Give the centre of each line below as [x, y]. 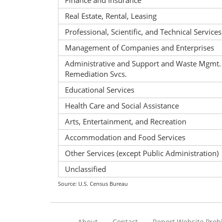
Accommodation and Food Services [123, 137]
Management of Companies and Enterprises [138, 48]
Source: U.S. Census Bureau [93, 184]
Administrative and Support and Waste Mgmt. [141, 63]
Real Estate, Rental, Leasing [109, 16]
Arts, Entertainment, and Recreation [124, 121]
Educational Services [98, 90]
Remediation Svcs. [94, 74]
